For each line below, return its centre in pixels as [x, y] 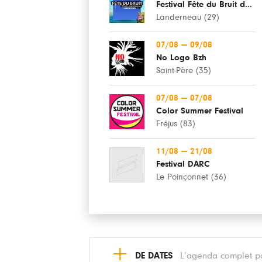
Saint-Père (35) [184, 70]
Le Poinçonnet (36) [191, 177]
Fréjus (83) [176, 124]
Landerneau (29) [188, 17]
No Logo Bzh [181, 58]
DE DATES [154, 256]
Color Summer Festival [200, 111]
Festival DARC [183, 164]
